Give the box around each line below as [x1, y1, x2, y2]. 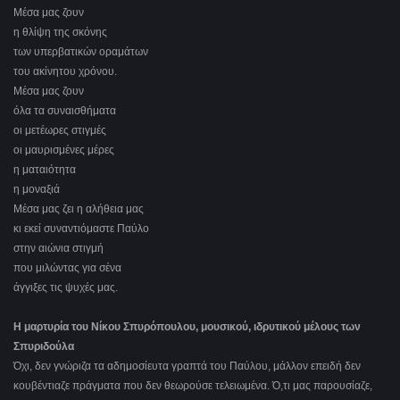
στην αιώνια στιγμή [13, 242, 104, 255]
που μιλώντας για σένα [13, 262, 121, 275]
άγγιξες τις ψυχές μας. [13, 281, 121, 295]
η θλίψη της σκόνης [13, 26, 107, 39]
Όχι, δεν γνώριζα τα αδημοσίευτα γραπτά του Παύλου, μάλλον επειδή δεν [13, 360, 361, 373]
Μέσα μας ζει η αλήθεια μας [13, 203, 144, 216]
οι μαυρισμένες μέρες [13, 144, 114, 157]
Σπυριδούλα [13, 340, 74, 354]
